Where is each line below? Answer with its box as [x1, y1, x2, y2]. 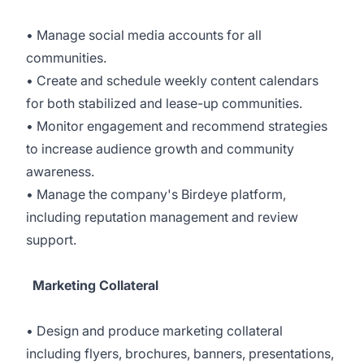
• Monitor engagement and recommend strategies [26, 118, 327, 134]
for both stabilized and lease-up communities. [26, 95, 302, 111]
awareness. [26, 163, 94, 180]
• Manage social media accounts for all [26, 27, 262, 43]
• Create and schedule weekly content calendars [26, 72, 318, 89]
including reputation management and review [26, 209, 298, 225]
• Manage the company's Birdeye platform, [26, 186, 286, 202]
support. [26, 232, 76, 248]
